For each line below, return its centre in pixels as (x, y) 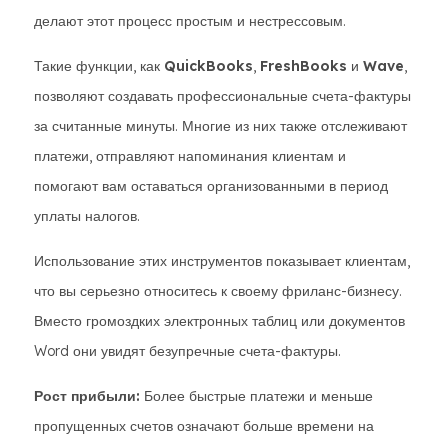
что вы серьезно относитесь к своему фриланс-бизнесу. (218, 291)
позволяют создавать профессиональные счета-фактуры (222, 96)
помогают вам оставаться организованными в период (211, 186)
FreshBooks (303, 66)
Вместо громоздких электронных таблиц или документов (219, 321)
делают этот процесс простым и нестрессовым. (190, 21)
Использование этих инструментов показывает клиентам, (222, 261)
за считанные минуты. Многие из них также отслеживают (220, 126)
